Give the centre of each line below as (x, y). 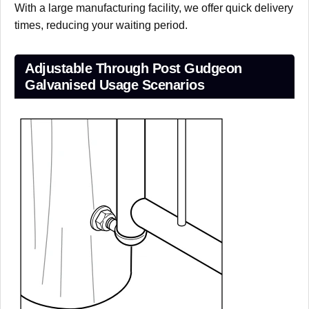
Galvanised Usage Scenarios (114, 84)
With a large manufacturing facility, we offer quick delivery (154, 8)
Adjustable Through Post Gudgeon (133, 68)
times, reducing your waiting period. (101, 25)
